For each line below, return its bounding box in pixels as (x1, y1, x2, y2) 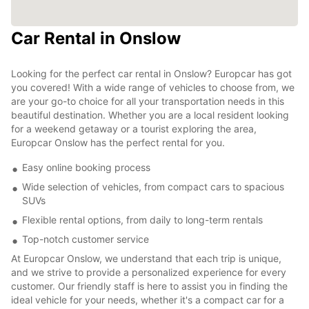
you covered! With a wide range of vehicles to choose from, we (11, 81, 295, 93)
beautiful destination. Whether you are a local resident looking (11, 108, 289, 121)
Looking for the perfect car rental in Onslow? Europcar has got (11, 67, 292, 79)
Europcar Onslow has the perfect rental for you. (11, 136, 225, 148)
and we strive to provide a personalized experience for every (11, 266, 286, 278)
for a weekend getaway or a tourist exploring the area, (11, 122, 257, 134)
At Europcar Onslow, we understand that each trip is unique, (11, 252, 281, 264)
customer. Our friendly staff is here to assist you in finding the (11, 279, 288, 292)
